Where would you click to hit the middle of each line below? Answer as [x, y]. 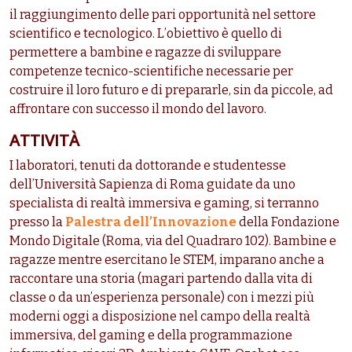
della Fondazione [288, 222]
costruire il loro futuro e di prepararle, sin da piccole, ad [171, 90]
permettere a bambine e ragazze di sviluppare [145, 53]
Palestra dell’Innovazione [151, 222]
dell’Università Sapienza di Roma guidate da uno [152, 185]
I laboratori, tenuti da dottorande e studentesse [148, 166]
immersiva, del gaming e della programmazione [151, 335]
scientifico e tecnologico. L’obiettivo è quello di [146, 34]
